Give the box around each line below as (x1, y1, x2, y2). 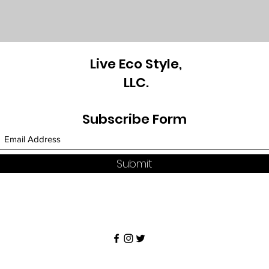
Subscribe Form (82, 110, 187, 128)
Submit (116, 156, 153, 171)
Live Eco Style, (90, 55, 182, 73)
